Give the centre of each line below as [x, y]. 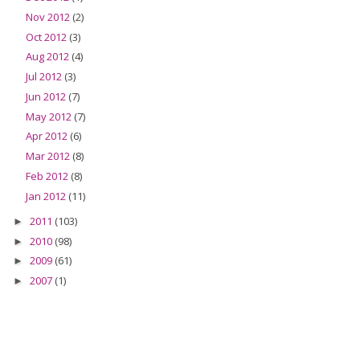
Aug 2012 [48, 57]
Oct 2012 [47, 37]
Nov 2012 [49, 16]
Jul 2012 [45, 76]
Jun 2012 [47, 96]
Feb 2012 [48, 176]
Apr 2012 [47, 136]
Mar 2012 [49, 156]
